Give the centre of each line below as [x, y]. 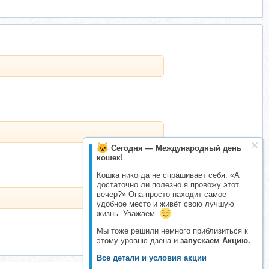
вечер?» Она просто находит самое [162, 194]
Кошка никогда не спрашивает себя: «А [168, 175]
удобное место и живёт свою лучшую [165, 204]
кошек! [110, 158]
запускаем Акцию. [215, 240]
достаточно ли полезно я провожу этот [168, 185]
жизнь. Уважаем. [128, 213]
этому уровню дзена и [138, 240]
